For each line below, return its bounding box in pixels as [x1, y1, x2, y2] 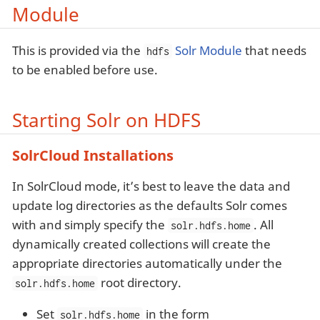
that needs [242, 42, 307, 59]
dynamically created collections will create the [12, 235, 271, 252]
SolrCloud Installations [12, 145, 174, 165]
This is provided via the [12, 42, 144, 59]
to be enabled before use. [12, 61, 158, 79]
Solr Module [175, 42, 243, 59]
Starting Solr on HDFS [12, 107, 201, 132]
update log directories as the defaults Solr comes [12, 196, 287, 214]
